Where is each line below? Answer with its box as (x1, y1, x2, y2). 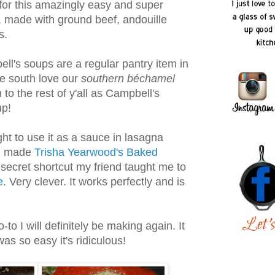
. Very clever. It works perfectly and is (3, 176, 185, 188)
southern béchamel (81, 72, 175, 85)
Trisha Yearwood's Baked (34, 146, 158, 159)
